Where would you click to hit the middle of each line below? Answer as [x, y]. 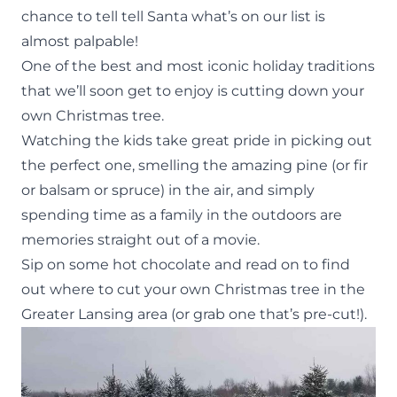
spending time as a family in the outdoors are [182, 214]
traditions [341, 66]
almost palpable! [80, 41]
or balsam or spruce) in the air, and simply [168, 190]
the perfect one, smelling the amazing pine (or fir [195, 165]
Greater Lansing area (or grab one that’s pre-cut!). [194, 314]
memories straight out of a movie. [140, 239]
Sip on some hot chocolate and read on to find [186, 264]
